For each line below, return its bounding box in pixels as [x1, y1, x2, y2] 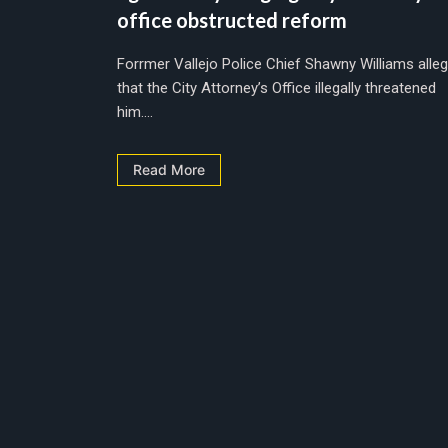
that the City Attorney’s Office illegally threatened [117, 78, 436, 97]
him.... [117, 102, 153, 121]
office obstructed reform [117, 7, 347, 32]
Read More [133, 160, 205, 178]
